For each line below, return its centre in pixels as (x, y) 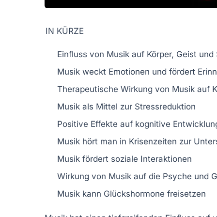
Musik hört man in (93, 141)
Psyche (177, 176)
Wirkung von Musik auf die (110, 176)
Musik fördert (84, 159)
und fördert (174, 71)
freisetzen (185, 194)
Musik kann (80, 194)
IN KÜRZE (65, 31)
